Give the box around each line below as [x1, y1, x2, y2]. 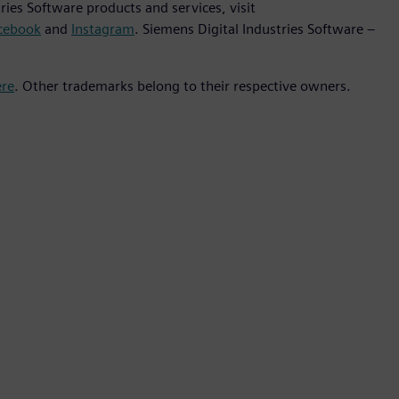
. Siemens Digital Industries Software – [134, 20, 375, 38]
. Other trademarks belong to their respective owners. [14, 77, 351, 95]
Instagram [71, 20, 134, 38]
